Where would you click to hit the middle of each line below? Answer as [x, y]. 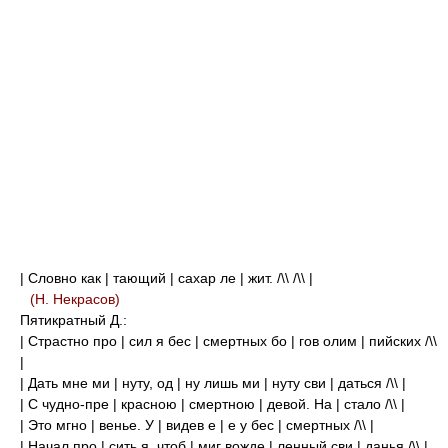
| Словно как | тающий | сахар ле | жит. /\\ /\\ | [166, 278]
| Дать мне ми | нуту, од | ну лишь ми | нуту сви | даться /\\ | [213, 383]
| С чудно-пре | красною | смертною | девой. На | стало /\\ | [212, 404]
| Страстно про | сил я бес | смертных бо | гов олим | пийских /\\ [228, 341]
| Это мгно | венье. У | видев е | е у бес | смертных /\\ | [197, 425]
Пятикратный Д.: [73, 320]
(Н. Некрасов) [75, 299]
